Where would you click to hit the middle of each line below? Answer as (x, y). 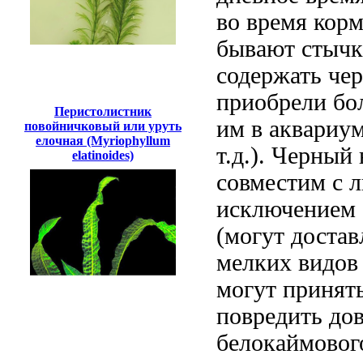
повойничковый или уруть (103, 126)
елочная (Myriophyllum (103, 140)
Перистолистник (103, 111)
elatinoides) (103, 155)
